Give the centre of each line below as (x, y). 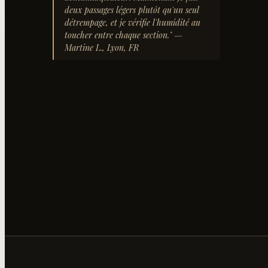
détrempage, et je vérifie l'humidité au (133, 22)
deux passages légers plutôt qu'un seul (132, 10)
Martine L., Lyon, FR (102, 48)
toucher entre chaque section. (117, 35)
